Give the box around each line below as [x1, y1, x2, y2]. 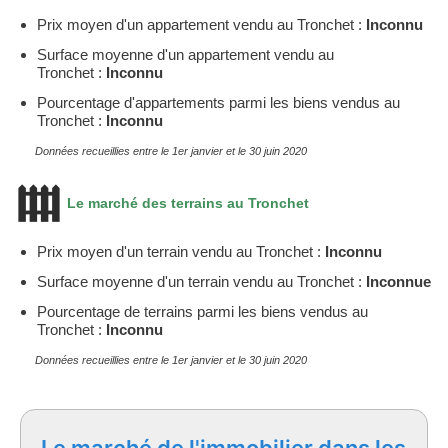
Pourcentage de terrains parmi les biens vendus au [37, 302, 368, 320]
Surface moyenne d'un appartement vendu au [37, 45, 334, 63]
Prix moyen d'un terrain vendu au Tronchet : [37, 242, 325, 260]
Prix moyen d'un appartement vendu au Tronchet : [37, 15, 366, 33]
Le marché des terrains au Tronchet [63, 194, 309, 211]
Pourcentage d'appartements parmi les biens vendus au [37, 93, 400, 111]
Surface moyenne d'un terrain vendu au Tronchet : [37, 272, 366, 290]
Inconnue [366, 272, 431, 290]
